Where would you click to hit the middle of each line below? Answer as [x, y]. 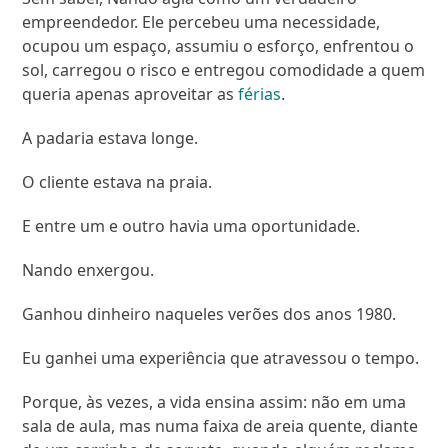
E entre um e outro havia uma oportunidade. [191, 226]
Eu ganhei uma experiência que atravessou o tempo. [221, 358]
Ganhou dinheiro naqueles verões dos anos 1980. [209, 314]
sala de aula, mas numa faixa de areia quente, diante [220, 426]
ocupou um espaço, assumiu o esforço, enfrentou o [218, 46]
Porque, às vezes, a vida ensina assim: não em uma [214, 402]
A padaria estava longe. [110, 138]
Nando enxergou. [88, 270]
